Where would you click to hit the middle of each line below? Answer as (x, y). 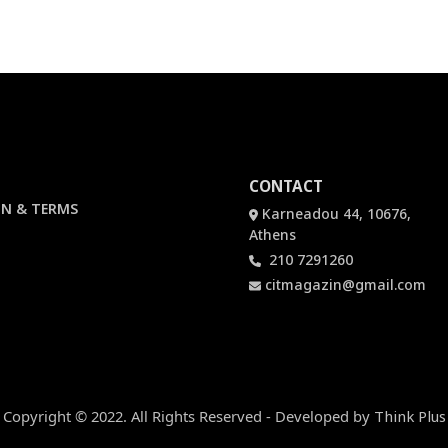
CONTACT (285, 186)
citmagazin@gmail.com (345, 285)
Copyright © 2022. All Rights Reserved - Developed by (188, 416)
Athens (272, 235)
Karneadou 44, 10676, (336, 214)
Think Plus (409, 416)
